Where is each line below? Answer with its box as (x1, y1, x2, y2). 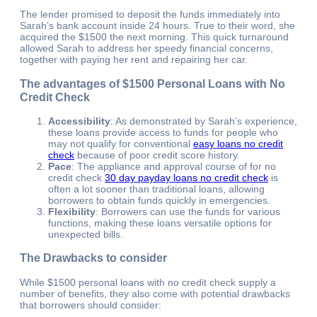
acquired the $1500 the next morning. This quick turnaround (20, 31, 289, 43)
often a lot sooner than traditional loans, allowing (48, 183, 265, 195)
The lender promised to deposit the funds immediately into (20, 8, 280, 21)
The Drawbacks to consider (20, 251, 167, 265)
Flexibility (48, 205, 96, 217)
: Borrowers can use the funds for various (96, 205, 280, 217)
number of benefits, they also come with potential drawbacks (20, 287, 290, 299)
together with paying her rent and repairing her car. (20, 54, 248, 66)
